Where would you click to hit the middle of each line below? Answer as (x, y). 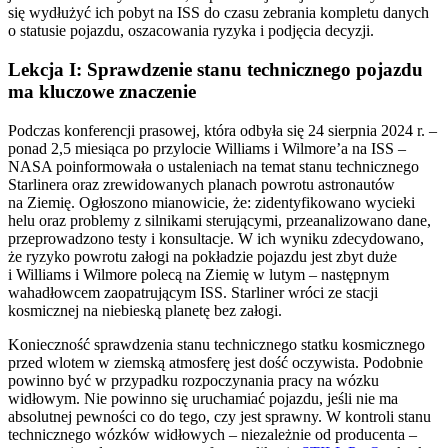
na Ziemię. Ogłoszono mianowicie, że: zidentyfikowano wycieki (211, 202)
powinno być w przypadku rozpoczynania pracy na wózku (193, 380)
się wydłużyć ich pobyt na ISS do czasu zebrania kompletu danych (218, 13)
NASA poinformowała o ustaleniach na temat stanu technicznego (213, 166)
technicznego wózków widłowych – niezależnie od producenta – (212, 434)
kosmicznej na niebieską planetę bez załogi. (145, 310)
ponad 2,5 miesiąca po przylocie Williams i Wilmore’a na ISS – (207, 148)
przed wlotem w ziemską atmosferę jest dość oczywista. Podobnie (215, 362)
